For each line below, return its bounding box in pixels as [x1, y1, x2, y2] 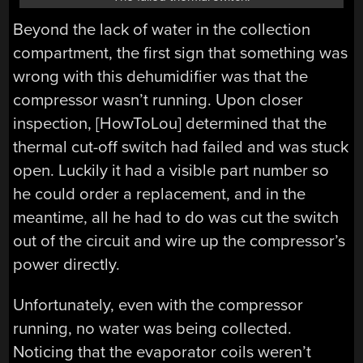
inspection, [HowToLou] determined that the [13, 113, 327, 135]
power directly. [13, 254, 121, 275]
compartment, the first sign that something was [13, 43, 348, 64]
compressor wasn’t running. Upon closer [13, 90, 304, 111]
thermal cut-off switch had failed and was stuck [13, 137, 349, 158]
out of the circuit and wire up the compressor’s [13, 231, 346, 252]
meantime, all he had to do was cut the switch [13, 207, 340, 228]
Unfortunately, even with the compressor [13, 294, 304, 315]
